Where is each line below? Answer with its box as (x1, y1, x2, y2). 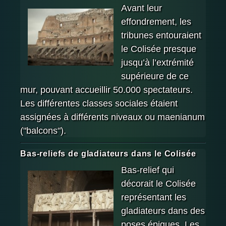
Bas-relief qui (121, 165, 174, 176)
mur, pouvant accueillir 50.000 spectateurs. (20, 84, 193, 95)
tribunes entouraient (121, 30, 201, 40)
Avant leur (121, 3, 162, 13)
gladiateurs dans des (121, 206, 205, 216)
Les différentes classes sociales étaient (20, 98, 178, 108)
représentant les (121, 192, 186, 203)
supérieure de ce (121, 71, 189, 81)
